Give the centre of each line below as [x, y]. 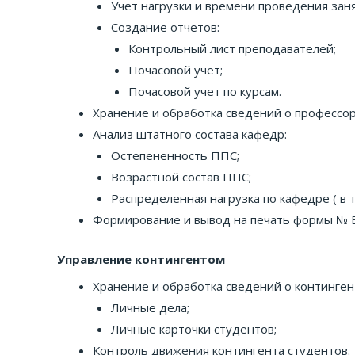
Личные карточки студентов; [193, 329]
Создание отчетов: [165, 27]
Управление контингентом [141, 259]
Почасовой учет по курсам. [205, 91]
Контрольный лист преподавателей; [232, 48]
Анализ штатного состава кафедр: [190, 134]
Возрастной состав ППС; [181, 177]
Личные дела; [150, 307]
